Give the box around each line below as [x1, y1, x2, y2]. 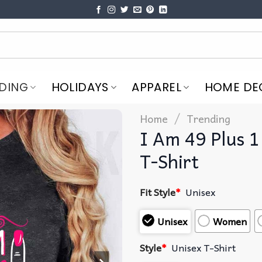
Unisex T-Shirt [171, 240, 236, 256]
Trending [187, 109, 231, 127]
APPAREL [132, 79, 182, 96]
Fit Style [140, 184, 175, 199]
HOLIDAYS [51, 79, 109, 96]
